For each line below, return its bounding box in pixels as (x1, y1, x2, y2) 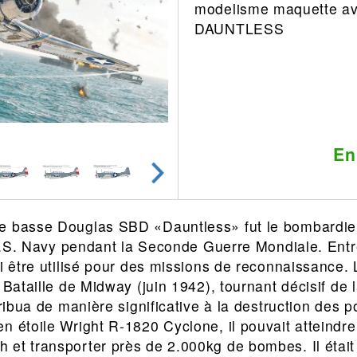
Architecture (50, 37, 121, 55)
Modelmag (50, 186, 111, 203)
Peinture (50, 136, 99, 154)
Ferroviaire (50, 62, 113, 80)
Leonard (50, 13, 97, 30)
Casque (178, 62, 223, 80)
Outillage (50, 87, 101, 104)
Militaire (178, 37, 224, 55)
